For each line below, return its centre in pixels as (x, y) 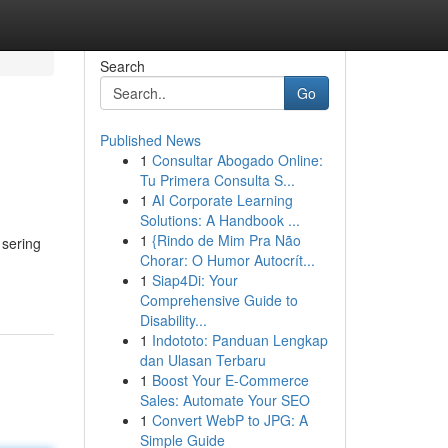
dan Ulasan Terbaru (202, 360)
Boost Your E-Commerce (230, 380)
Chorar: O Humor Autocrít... (227, 260)
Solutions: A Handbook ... (219, 220)
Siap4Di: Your (194, 280)
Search (122, 66)
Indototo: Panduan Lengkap (239, 340)
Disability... (173, 320)
